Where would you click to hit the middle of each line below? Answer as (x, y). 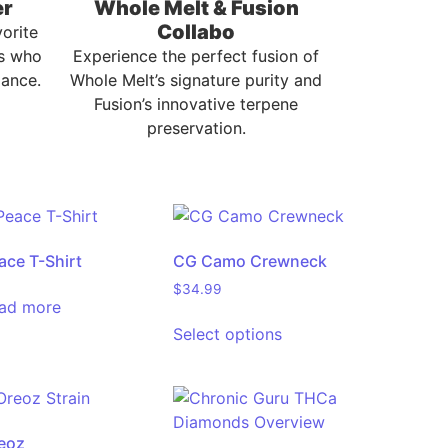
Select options (227, 334)
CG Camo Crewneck (249, 261)
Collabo (196, 32)
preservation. (196, 128)
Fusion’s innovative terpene (196, 104)
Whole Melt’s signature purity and (196, 80)
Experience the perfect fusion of (196, 56)
